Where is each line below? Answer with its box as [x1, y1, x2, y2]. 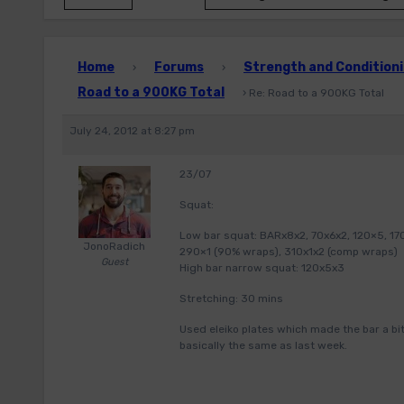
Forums [154, 60, 204, 75]
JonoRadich [83, 240, 145, 252]
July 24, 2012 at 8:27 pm [69, 124, 195, 137]
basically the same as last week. [179, 339, 347, 352]
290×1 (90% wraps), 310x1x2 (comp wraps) [179, 245, 398, 258]
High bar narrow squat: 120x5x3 [179, 262, 344, 274]
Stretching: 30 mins [179, 292, 283, 305]
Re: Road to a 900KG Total [249, 87, 384, 99]
